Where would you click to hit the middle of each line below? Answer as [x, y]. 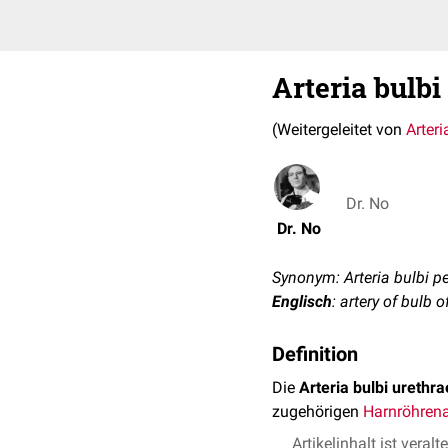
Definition [315, 354]
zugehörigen [317, 411]
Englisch [302, 301]
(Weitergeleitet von [339, 129]
